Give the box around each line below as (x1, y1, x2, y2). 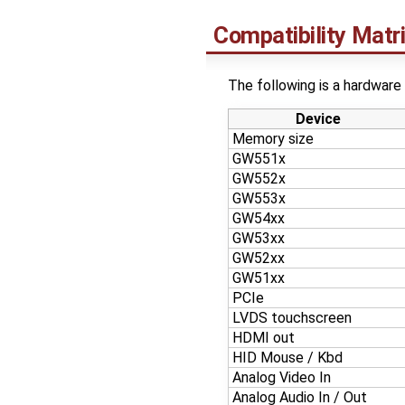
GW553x (232, 189, 286, 207)
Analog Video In (232, 368, 331, 386)
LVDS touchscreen (232, 308, 352, 326)
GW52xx (232, 249, 285, 267)
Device (295, 109, 341, 127)
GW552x (232, 169, 286, 187)
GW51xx (232, 268, 285, 287)
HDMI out (232, 328, 295, 346)
